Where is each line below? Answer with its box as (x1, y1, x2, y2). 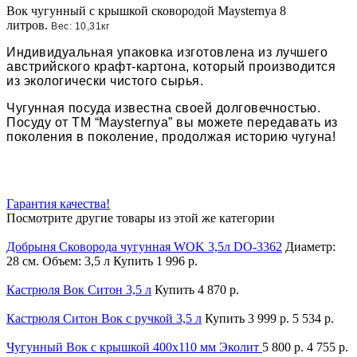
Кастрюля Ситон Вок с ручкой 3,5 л (6, 311, 202, 325)
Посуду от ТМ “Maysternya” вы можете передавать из (6, 115, 338, 129)
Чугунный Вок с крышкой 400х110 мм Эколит (6, 339, 262, 354)
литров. (6, 18, 51, 32)
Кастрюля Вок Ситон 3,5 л (6, 282, 151, 296)
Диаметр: (285, 239, 335, 253)
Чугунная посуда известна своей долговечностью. (6, 100, 320, 115)
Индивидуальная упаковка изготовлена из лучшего (6, 45, 328, 59)
